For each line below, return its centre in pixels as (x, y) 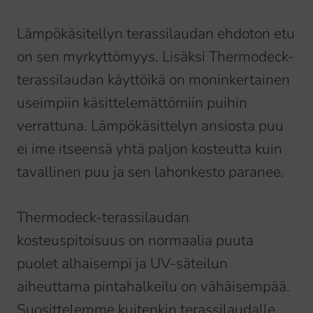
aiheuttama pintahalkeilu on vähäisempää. (153, 287)
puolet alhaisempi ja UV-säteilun (122, 264)
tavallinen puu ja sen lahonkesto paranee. (151, 172)
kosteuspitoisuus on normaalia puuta (135, 241)
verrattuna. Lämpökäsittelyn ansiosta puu (150, 126)
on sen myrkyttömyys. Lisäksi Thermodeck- (155, 57)
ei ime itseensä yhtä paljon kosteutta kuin (150, 149)
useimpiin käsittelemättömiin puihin (132, 103)
